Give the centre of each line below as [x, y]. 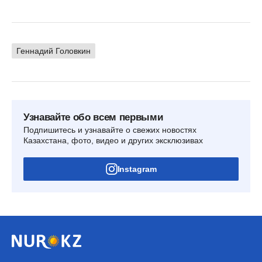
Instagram [137, 169]
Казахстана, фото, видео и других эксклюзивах [113, 141]
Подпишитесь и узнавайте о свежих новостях [110, 130]
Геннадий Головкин [54, 51]
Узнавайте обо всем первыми [93, 118]
